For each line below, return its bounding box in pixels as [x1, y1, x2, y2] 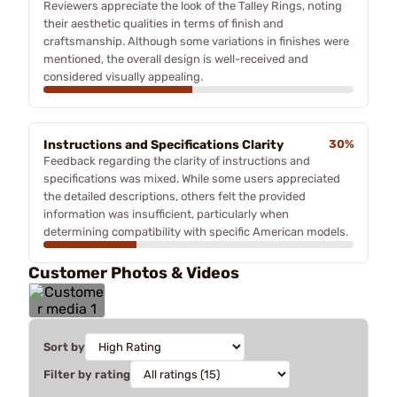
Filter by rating [43, 367, 130, 381]
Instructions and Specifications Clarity [43, 136, 284, 152]
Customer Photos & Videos [28, 262, 239, 283]
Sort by [43, 339, 85, 354]
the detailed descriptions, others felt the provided [43, 189, 306, 203]
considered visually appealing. [43, 69, 203, 83]
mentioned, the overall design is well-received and [43, 51, 308, 66]
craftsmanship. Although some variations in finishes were [43, 34, 349, 48]
